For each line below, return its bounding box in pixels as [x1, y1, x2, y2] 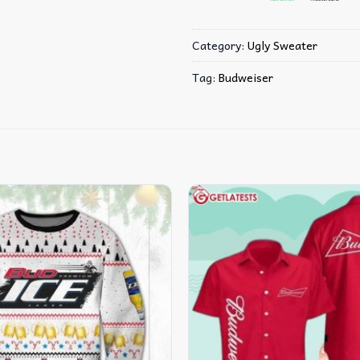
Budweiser [219, 67, 273, 87]
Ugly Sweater [247, 35, 317, 55]
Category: [192, 35, 247, 55]
